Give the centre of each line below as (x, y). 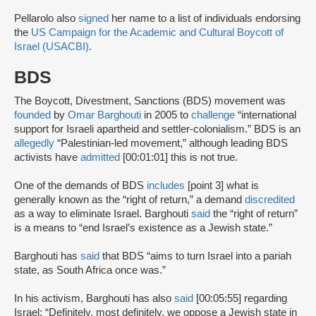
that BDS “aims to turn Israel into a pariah (195, 256)
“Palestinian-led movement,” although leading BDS (171, 143)
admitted (100, 157)
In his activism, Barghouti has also (94, 298)
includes (166, 185)
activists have (47, 157)
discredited (270, 199)
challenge (213, 115)
